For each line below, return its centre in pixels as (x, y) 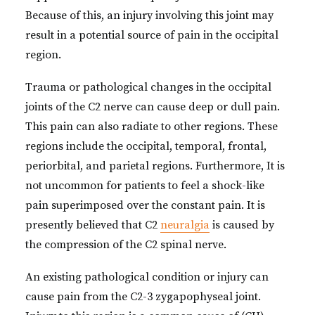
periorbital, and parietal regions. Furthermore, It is (155, 166)
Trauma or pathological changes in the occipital (148, 87)
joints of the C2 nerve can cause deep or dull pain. (153, 107)
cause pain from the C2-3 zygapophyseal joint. (143, 297)
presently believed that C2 (93, 225)
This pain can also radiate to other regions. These (152, 127)
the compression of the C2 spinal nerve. (126, 245)
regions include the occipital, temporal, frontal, (146, 146)
